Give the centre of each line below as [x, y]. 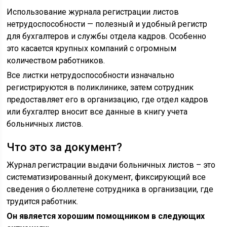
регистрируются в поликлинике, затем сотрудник [100, 87]
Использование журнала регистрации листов [93, 12]
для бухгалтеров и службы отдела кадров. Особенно [107, 36]
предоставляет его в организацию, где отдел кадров [108, 100]
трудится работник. [43, 201]
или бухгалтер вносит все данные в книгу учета [97, 112]
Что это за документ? [65, 147]
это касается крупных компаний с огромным [92, 48]
